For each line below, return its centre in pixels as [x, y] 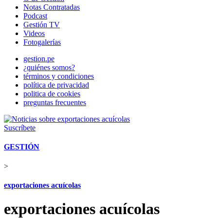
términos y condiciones [59, 76]
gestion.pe [39, 59]
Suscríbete [20, 128]
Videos [34, 33]
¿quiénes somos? [49, 67]
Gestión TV [42, 25]
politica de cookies [52, 94]
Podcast [35, 16]
